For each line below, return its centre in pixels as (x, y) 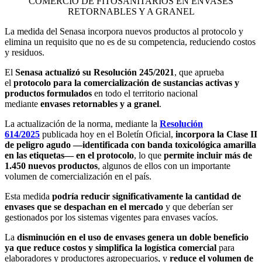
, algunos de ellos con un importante (164, 166)
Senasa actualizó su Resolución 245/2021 (95, 72)
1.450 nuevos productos (51, 166)
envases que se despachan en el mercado (84, 206)
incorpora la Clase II (216, 134)
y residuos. (25, 52)
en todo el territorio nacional (145, 93)
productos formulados (48, 93)
